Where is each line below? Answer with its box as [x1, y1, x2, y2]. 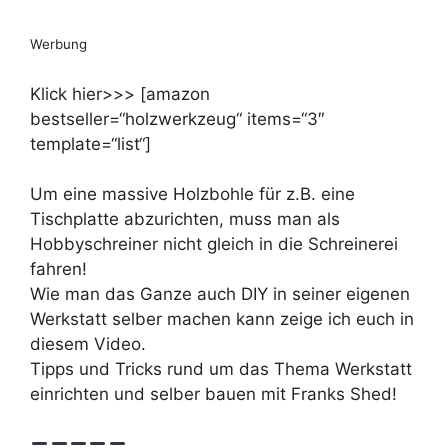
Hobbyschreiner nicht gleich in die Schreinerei [30, 234, 398, 255]
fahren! [30, 259, 87, 280]
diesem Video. [30, 334, 146, 355]
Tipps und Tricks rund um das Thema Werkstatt [30, 359, 412, 380]
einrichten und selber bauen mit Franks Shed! [30, 384, 397, 405]
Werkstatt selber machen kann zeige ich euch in [30, 309, 414, 330]
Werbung [30, 36, 87, 53]
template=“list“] [30, 133, 151, 154]
